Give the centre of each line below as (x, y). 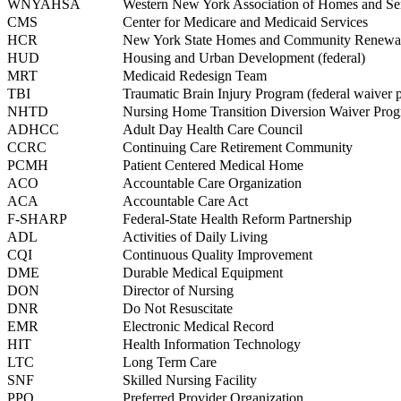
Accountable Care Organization (212, 183)
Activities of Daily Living (195, 237)
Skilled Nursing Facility (190, 380)
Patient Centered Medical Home (213, 166)
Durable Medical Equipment (203, 273)
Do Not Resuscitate (178, 309)
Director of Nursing (178, 291)
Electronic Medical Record (198, 327)
